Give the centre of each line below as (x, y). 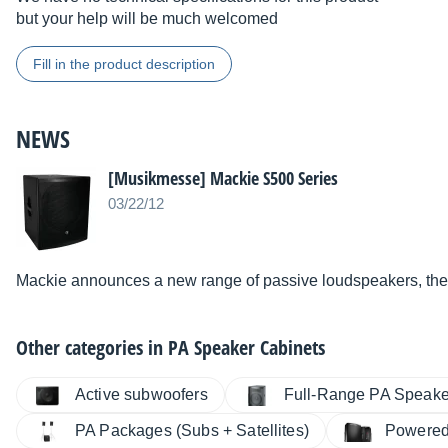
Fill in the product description (124, 64)
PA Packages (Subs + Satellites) (192, 431)
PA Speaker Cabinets (246, 348)
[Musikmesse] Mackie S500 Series (223, 178)
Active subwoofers (141, 395)
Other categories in (92, 348)
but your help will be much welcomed (147, 19)
